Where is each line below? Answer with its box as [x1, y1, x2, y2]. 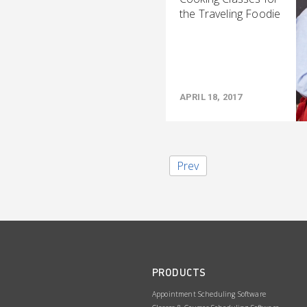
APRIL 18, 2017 [180, 92, 243, 102]
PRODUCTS [152, 266, 206, 278]
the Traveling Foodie [180, 6, 281, 21]
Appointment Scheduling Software [152, 289, 266, 299]
